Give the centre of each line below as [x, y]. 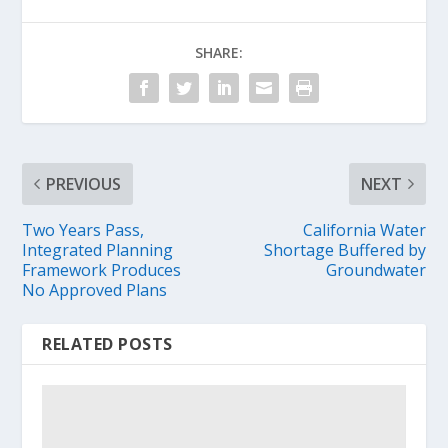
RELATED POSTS [107, 343]
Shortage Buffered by [344, 249]
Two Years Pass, [83, 229]
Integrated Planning [98, 249]
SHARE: [219, 52]
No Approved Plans [95, 289]
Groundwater [375, 269]
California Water [364, 229]
